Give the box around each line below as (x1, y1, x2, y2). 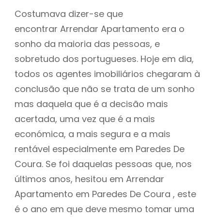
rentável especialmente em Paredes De (15, 142, 185, 155)
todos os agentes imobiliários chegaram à (15, 67, 200, 80)
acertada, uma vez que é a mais (15, 112, 155, 125)
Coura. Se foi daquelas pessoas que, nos (15, 157, 192, 170)
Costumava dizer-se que (15, 7, 123, 20)
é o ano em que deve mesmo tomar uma (15, 202, 194, 215)
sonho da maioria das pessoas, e (15, 37, 160, 50)
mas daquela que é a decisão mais (15, 97, 168, 110)
